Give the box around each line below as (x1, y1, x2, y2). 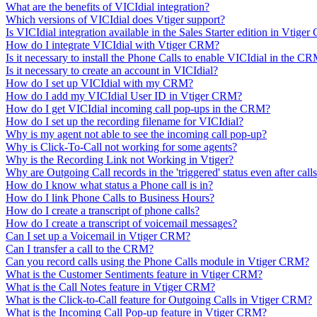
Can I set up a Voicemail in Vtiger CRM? (6, 229, 190, 242)
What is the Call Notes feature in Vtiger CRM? (6, 280, 215, 293)
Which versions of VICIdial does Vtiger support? (6, 13, 225, 25)
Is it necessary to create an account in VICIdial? (6, 64, 218, 76)
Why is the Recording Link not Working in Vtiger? (6, 153, 234, 166)
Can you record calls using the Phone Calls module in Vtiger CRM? (6, 255, 309, 267)
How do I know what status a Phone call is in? (6, 178, 213, 191)
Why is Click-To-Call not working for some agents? (6, 140, 237, 153)
